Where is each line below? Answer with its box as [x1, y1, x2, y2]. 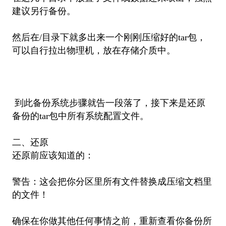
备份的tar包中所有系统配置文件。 [12, 110, 149, 121]
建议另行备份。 [12, 6, 76, 16]
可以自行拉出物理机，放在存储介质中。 [12, 45, 176, 55]
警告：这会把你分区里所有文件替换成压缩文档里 [12, 176, 212, 187]
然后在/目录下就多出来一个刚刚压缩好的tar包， [12, 32, 206, 42]
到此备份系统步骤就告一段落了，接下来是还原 [12, 97, 205, 108]
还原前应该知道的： [12, 150, 94, 160]
